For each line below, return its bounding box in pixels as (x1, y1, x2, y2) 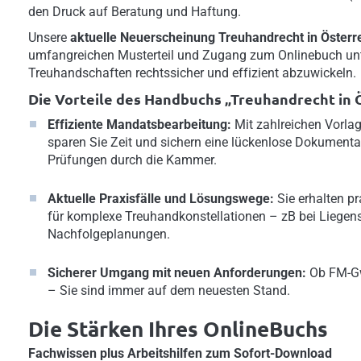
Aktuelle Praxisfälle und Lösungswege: (48, 191, 274, 206)
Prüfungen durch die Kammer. (48, 152, 217, 168)
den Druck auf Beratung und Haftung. (28, 4, 241, 19)
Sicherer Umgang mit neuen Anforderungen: (48, 265, 306, 280)
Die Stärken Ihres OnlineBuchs (28, 315, 328, 342)
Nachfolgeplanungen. (48, 226, 170, 242)
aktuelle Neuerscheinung (70, 30, 215, 45)
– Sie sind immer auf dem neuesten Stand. (48, 283, 290, 298)
